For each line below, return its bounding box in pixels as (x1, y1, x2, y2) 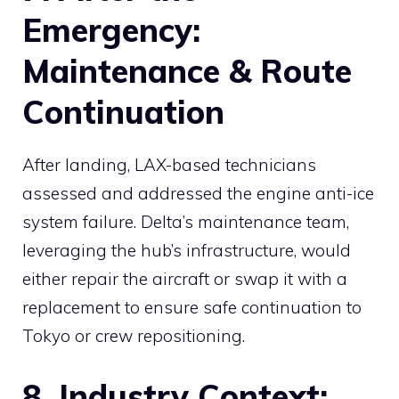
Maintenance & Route (22, 51, 352, 92)
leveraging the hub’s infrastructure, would (22, 240, 351, 262)
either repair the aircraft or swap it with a (22, 268, 347, 290)
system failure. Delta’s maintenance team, (22, 211, 349, 233)
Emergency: (22, 10, 200, 51)
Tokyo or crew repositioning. (22, 325, 245, 347)
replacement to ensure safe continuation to (22, 297, 362, 319)
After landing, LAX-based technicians (22, 154, 316, 176)
